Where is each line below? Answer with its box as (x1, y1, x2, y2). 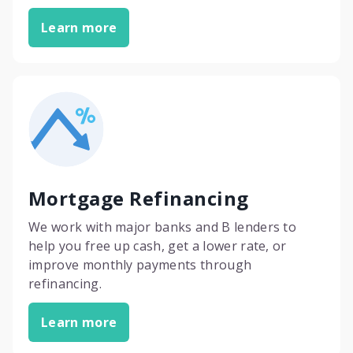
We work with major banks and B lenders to (28, 218, 297, 236)
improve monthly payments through (28, 256, 252, 273)
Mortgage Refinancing (28, 185, 249, 211)
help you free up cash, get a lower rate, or (28, 237, 287, 255)
